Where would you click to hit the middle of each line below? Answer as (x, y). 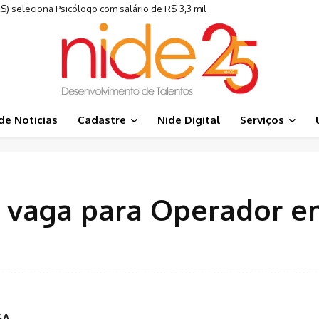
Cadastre (101, 120)
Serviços (262, 120)
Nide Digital (188, 120)
